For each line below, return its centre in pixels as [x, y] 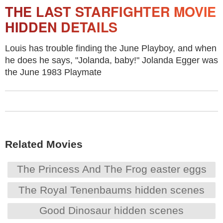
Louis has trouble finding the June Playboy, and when [111, 48]
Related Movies [44, 144]
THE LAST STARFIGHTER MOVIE [111, 11]
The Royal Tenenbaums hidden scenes [111, 190]
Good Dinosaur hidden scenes [111, 211]
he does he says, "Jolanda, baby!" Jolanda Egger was [111, 60]
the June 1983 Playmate [53, 72]
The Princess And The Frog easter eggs [111, 169]
